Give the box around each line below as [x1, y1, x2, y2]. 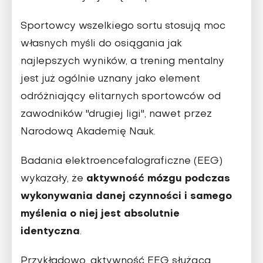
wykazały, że [21, 174, 86, 184]
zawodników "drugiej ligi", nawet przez [21, 109, 212, 119]
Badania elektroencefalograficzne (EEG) [21, 156, 222, 166]
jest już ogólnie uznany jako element [21, 74, 200, 84]
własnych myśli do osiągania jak [21, 39, 182, 49]
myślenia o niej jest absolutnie [21, 208, 180, 219]
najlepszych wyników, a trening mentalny [21, 56, 224, 66]
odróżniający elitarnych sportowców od [21, 92, 221, 102]
